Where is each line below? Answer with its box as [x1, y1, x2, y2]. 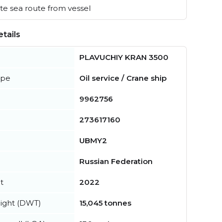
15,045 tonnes [79, 198, 131, 208]
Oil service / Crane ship [79, 73, 166, 83]
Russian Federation [79, 157, 153, 166]
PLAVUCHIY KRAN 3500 [79, 53, 168, 62]
